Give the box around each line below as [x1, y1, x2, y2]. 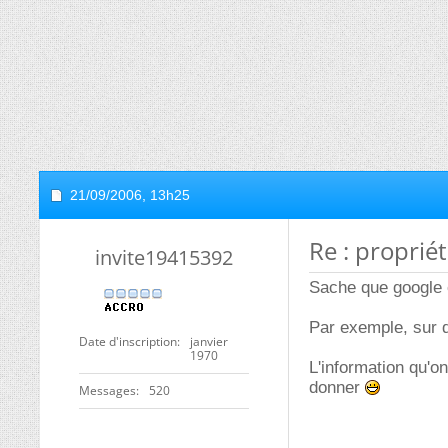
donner [309, 378, 365, 397]
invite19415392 [95, 244, 233, 271]
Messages [79, 382, 136, 399]
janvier [190, 333, 228, 350]
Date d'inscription [79, 333, 177, 350]
